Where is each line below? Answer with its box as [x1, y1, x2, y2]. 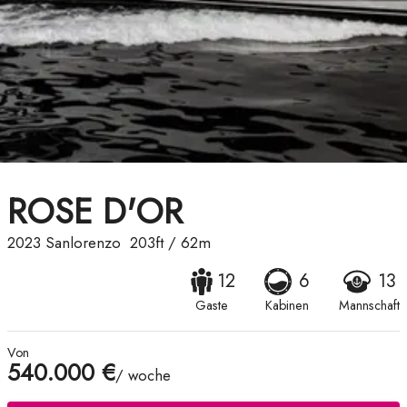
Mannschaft [339, 296, 400, 315]
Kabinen [265, 296, 309, 315]
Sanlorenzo [45, 232, 121, 254]
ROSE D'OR [7, 186, 183, 237]
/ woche [115, 364, 171, 387]
